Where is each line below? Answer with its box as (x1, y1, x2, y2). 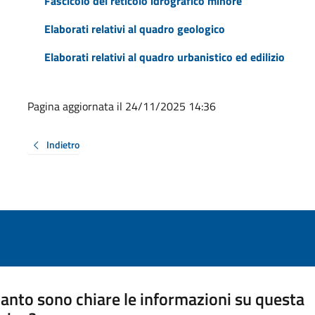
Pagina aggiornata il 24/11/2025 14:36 (27, 97, 216, 115)
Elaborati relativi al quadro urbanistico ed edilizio (44, 48, 285, 65)
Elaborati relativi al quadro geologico (44, 20, 225, 37)
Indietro (46, 136, 79, 152)
